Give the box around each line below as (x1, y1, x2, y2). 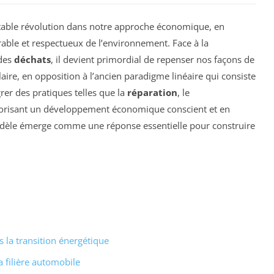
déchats (14, 53, 51, 65)
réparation (127, 86, 177, 98)
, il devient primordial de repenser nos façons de (51, 53, 254, 65)
